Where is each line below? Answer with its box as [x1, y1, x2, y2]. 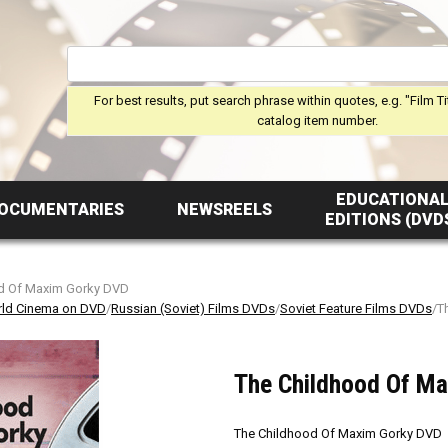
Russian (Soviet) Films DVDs [111, 301, 275, 316]
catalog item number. [256, 112, 378, 128]
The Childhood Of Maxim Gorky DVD [234, 426, 442, 441]
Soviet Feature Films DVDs [280, 301, 432, 316]
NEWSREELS [176, 200, 272, 219]
